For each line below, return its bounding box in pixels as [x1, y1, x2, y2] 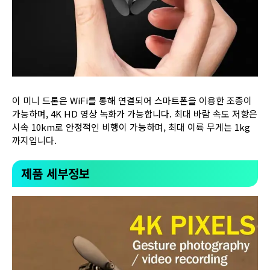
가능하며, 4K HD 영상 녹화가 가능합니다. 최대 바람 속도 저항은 [12, 107, 257, 120]
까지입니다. [12, 133, 57, 146]
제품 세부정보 [21, 165, 90, 183]
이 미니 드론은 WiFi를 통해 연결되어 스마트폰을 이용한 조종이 [12, 93, 252, 107]
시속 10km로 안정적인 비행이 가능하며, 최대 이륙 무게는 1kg [12, 120, 250, 133]
